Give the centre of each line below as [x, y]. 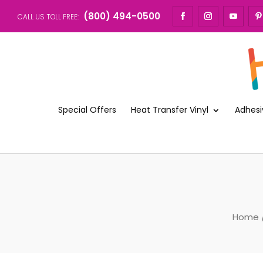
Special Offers [87, 109]
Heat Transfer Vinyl [170, 109]
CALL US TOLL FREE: [49, 17]
